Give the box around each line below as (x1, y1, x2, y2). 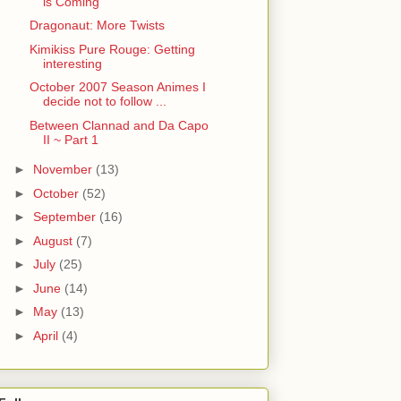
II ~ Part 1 (42, 132, 98, 147)
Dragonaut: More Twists (29, 18, 165, 33)
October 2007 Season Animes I (29, 80, 206, 95)
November (32, 162, 96, 177)
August (32, 233, 76, 248)
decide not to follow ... (42, 94, 166, 109)
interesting (42, 55, 102, 71)
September (32, 209, 99, 225)
